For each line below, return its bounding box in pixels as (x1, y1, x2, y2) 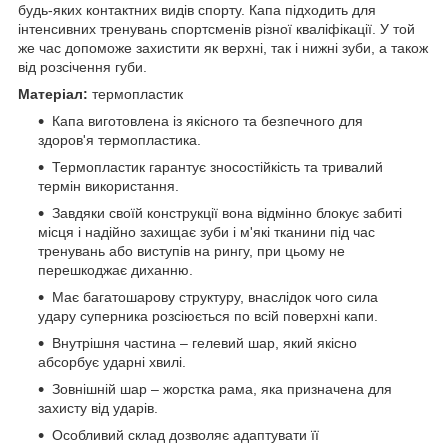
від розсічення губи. (18, 58, 147, 75)
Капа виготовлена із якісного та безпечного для (52, 112, 363, 129)
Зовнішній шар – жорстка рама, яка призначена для (52, 380, 392, 397)
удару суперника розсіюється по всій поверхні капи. (38, 307, 378, 324)
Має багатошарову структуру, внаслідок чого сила (52, 288, 378, 305)
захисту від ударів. (38, 399, 158, 416)
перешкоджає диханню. (38, 261, 193, 278)
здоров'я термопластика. (38, 131, 201, 148)
